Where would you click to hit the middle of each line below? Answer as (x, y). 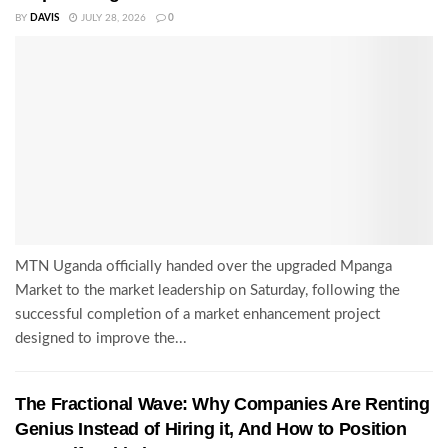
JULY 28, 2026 (112, 17)
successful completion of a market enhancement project (197, 314)
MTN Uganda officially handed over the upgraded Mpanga (203, 266)
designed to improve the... (101, 338)
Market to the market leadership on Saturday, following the (207, 290)
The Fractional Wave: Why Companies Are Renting (222, 403)
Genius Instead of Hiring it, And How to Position (211, 428)
